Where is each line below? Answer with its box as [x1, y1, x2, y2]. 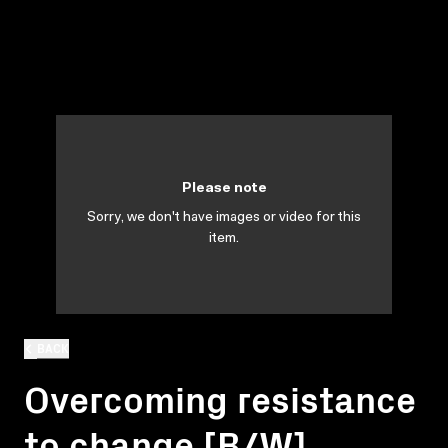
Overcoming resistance [24, 371, 416, 423]
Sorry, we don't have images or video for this [87, 211, 361, 225]
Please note [181, 182, 267, 196]
